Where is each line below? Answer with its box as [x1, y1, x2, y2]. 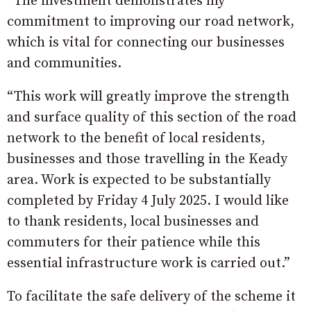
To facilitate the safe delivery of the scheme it [7, 287, 296, 305]
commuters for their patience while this [7, 233, 260, 251]
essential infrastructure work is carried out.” [7, 254, 290, 272]
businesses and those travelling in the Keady [7, 150, 287, 168]
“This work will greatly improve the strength [7, 87, 289, 106]
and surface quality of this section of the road [7, 108, 296, 126]
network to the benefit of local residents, [7, 129, 265, 147]
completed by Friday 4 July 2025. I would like [7, 192, 289, 210]
